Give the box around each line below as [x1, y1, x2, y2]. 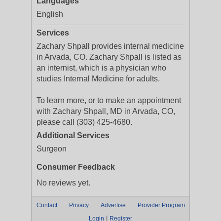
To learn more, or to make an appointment [37, 96, 181, 105]
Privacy [69, 202, 89, 209]
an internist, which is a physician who [37, 64, 166, 72]
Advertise [101, 202, 126, 209]
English [37, 10, 63, 18]
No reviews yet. [37, 179, 90, 187]
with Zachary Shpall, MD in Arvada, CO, [37, 107, 175, 115]
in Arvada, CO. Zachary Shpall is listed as [37, 53, 182, 61]
